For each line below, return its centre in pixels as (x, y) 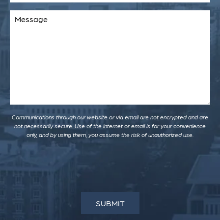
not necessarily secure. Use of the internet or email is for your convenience (110, 126)
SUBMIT (110, 203)
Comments (29, 14)
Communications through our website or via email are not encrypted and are (110, 117)
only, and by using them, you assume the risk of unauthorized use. (110, 135)
